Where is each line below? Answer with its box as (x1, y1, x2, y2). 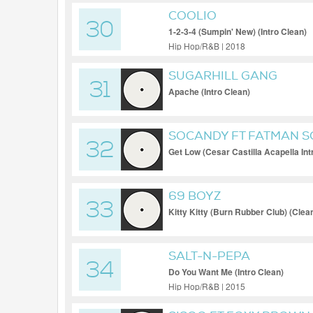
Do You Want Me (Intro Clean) (168, 265, 284, 278)
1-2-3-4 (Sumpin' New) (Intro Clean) (168, 25, 307, 38)
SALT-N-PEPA (168, 249, 250, 263)
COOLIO (168, 8, 217, 23)
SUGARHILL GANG (168, 68, 277, 83)
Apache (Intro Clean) (168, 85, 250, 98)
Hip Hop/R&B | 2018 (168, 40, 245, 52)
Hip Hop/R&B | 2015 (168, 280, 245, 292)
